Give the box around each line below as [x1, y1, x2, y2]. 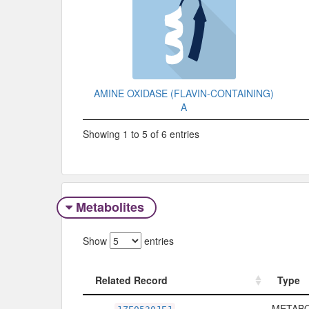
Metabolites [72, 197, 148, 216]
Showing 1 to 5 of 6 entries [83, 127, 199, 141]
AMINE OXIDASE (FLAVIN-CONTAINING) [94, 86, 274, 100]
